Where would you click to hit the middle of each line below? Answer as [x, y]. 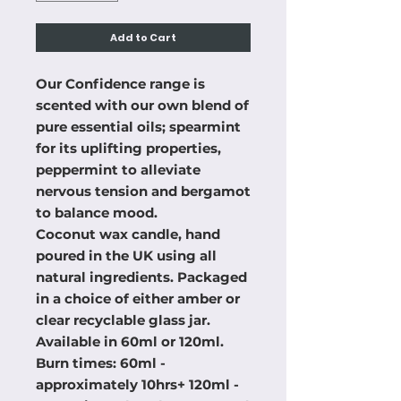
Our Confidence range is [120, 83]
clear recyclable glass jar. [123, 320]
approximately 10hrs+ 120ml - [137, 384]
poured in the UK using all [126, 255]
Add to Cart [143, 37]
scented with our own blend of [142, 105]
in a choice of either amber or [138, 298]
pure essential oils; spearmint [138, 126]
